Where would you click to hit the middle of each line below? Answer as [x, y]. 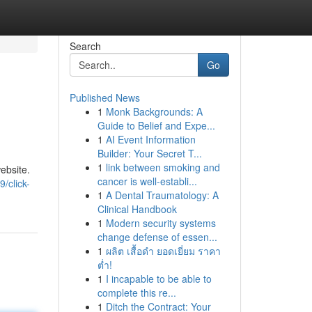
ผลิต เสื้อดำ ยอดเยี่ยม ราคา [163, 251]
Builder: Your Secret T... [149, 153]
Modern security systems [161, 223]
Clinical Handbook [137, 209]
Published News [104, 97]
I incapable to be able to [158, 279]
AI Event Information [150, 139]
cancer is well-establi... [147, 181]
